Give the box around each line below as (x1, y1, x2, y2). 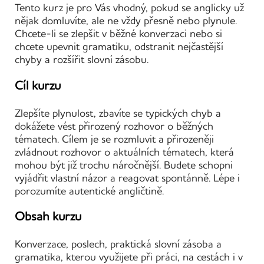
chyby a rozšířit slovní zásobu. (15, 53, 148, 67)
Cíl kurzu (15, 77, 61, 93)
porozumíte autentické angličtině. (15, 184, 164, 197)
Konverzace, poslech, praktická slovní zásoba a (15, 237, 222, 251)
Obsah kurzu (15, 209, 81, 225)
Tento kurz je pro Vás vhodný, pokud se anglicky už (15, 1, 244, 15)
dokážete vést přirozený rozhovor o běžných (15, 119, 213, 133)
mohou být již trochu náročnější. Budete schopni (15, 158, 233, 171)
